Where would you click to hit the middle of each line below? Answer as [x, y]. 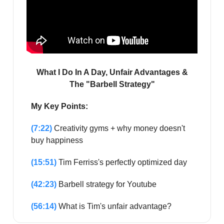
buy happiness [57, 140]
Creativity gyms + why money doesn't [118, 128]
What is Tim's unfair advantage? [114, 206]
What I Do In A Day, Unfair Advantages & [112, 72]
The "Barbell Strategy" [112, 84]
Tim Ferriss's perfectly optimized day [122, 162]
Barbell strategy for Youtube [106, 184]
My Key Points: [59, 106]
